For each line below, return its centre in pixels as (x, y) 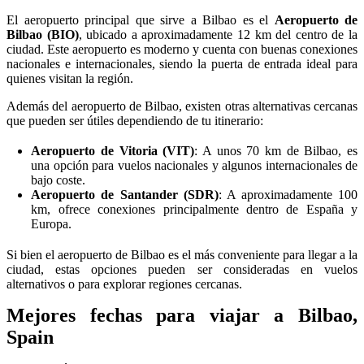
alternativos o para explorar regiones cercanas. (124, 284)
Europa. (52, 224)
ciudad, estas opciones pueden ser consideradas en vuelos (182, 269)
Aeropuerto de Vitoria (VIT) (113, 151)
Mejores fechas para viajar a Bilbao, (182, 315)
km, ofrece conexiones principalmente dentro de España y (194, 210)
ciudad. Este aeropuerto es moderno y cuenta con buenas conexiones (182, 50)
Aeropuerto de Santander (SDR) (125, 195)
